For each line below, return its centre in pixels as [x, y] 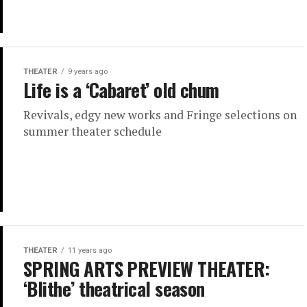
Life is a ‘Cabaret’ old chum [121, 90]
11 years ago [90, 251]
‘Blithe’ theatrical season [114, 289]
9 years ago [88, 72]
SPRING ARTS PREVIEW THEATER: [147, 269]
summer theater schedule [93, 132]
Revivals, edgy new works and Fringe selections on [160, 115]
